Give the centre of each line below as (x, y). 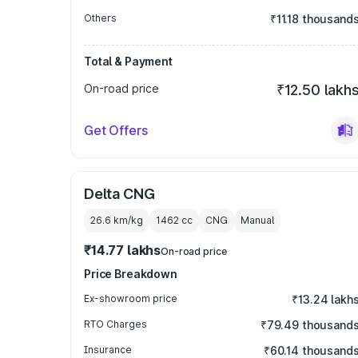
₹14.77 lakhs (123, 250)
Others (100, 18)
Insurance (108, 350)
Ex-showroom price (131, 298)
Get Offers (116, 130)
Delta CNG (119, 194)
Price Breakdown (131, 274)
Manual (257, 220)
